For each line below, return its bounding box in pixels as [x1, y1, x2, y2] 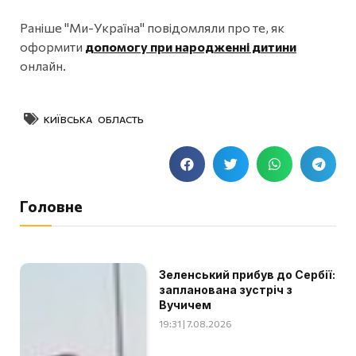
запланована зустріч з [159, 282, 293, 296]
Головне [20, 196, 83, 215]
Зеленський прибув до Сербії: [159, 267, 336, 281]
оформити [20, 38, 85, 54]
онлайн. [20, 57, 66, 73]
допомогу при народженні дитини [85, 38, 296, 54]
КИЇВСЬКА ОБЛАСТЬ [44, 113, 144, 125]
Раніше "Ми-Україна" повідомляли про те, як [20, 19, 284, 35]
